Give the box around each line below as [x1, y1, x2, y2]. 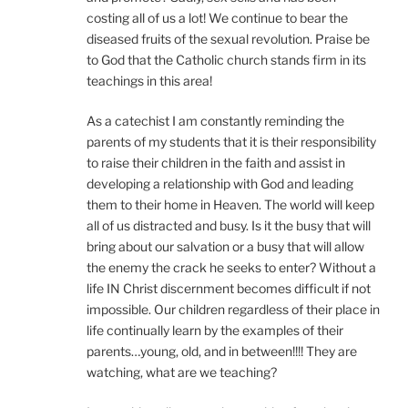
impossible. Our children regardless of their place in [87, 301, 380, 317]
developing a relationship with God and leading [87, 175, 353, 191]
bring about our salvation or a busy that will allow [87, 238, 364, 254]
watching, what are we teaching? [87, 363, 277, 380]
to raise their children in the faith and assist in [87, 154, 345, 170]
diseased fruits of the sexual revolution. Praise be [87, 30, 370, 46]
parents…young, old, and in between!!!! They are [87, 342, 357, 359]
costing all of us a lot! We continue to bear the [87, 9, 348, 25]
